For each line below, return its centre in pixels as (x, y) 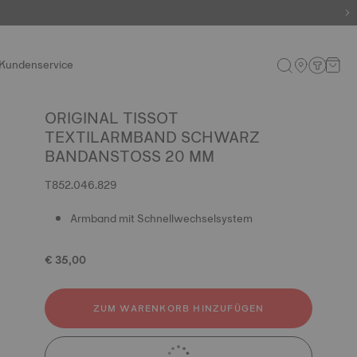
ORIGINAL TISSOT (112, 118)
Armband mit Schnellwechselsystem (161, 218)
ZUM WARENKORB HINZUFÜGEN (178, 308)
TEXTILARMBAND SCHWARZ (152, 137)
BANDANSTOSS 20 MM (129, 156)
